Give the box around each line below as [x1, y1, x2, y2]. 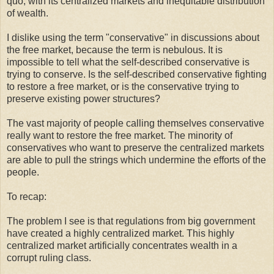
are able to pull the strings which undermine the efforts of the [7, 154, 266, 165]
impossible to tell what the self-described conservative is [7, 56, 250, 67]
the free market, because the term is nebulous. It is [7, 44, 223, 55]
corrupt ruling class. [7, 252, 91, 263]
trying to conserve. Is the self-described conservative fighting [7, 68, 267, 80]
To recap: [7, 191, 46, 202]
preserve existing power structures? [7, 93, 160, 104]
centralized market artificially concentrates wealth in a [7, 240, 237, 251]
